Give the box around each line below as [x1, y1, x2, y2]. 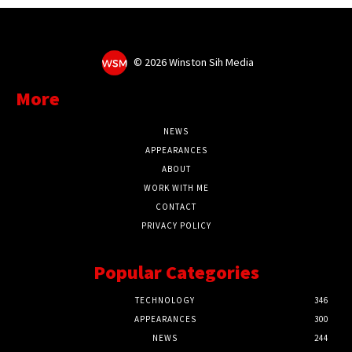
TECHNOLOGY [135, 295, 195, 306]
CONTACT [156, 201, 196, 213]
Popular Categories [93, 260, 259, 285]
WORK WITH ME [143, 182, 209, 194]
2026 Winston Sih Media [144, 55, 254, 70]
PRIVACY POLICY [141, 220, 211, 232]
